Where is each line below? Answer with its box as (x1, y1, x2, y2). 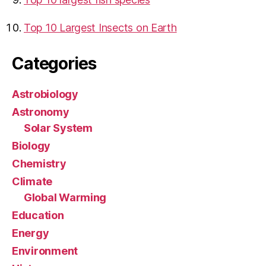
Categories (12, 53, 96, 74)
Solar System (24, 121, 93, 134)
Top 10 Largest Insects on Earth (24, 21, 177, 34)
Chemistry (12, 157, 66, 170)
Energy (12, 226, 49, 239)
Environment (12, 244, 78, 257)
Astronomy (12, 105, 69, 118)
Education (12, 208, 64, 221)
